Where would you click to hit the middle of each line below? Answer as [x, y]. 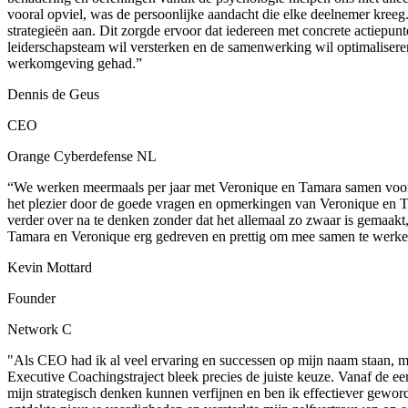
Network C [40, 329]
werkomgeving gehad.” [75, 63]
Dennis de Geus [53, 94]
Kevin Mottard [50, 267]
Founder [31, 298]
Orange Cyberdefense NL [82, 156]
